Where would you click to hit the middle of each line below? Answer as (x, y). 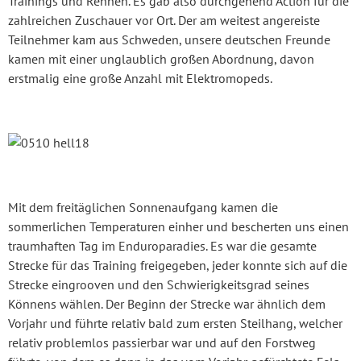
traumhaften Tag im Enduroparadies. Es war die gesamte (162, 245)
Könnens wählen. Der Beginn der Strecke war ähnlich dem (167, 303)
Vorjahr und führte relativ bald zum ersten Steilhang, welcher (175, 323)
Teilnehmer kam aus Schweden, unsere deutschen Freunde (169, 39)
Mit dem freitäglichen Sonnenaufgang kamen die (143, 207)
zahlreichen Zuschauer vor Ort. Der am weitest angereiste (164, 20)
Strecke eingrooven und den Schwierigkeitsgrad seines (159, 284)
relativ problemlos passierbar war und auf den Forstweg (162, 342)
